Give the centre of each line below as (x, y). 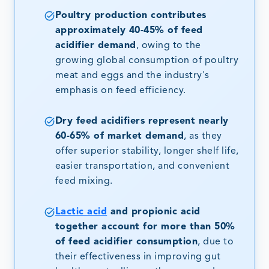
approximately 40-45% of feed (129, 30)
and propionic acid (154, 212)
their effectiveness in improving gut (138, 257)
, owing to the (168, 45)
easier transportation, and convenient (142, 166)
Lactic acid (81, 212)
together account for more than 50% (145, 227)
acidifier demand (95, 45)
